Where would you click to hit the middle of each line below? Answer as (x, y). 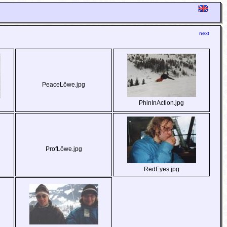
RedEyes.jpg (161, 169)
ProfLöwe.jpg (64, 149)
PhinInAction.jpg (162, 103)
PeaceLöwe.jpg (64, 85)
